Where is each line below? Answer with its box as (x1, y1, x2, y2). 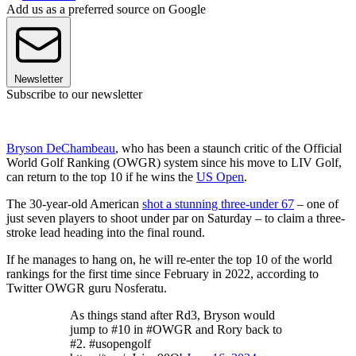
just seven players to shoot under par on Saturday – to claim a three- (6, 211, 345, 226)
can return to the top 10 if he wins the (6, 170, 196, 184)
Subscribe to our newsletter (6, 87, 142, 102)
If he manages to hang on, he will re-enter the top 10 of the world (6, 253, 332, 267)
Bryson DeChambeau (6, 141, 115, 156)
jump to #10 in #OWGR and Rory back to (70, 323, 282, 337)
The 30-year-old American (6, 197, 142, 211)
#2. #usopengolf (70, 337, 151, 351)
